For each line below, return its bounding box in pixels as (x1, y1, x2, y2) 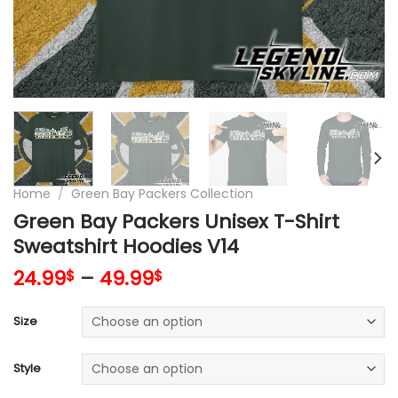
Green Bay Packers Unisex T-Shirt (13, 207, 339, 235)
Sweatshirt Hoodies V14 (13, 232, 239, 260)
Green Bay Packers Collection (71, 184, 254, 203)
